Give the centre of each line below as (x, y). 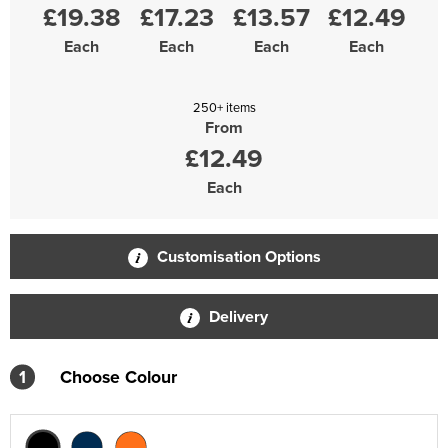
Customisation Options (236, 256)
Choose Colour (118, 376)
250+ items (224, 107)
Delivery (236, 316)
